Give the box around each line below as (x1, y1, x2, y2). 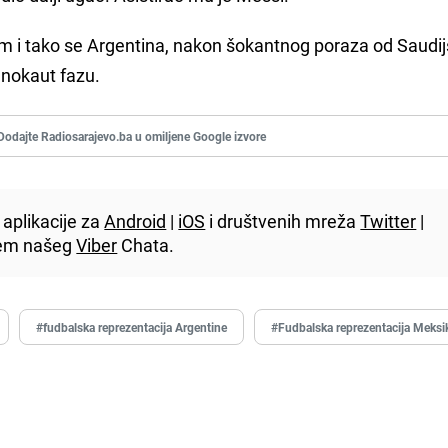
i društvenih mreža (205, 208, 361, 233)
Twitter (360, 208, 417, 233)
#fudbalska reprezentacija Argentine (36, 318, 228, 335)
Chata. (117, 232, 175, 257)
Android (104, 208, 167, 233)
